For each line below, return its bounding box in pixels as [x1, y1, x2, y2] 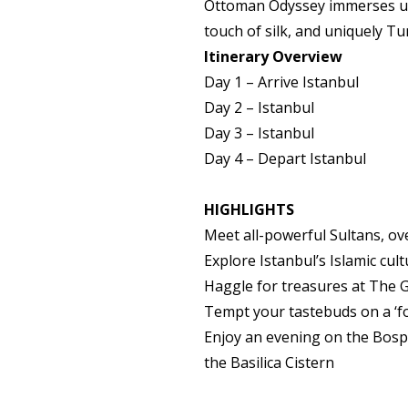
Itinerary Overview [204, 46, 342, 66]
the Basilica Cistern [204, 352, 334, 372]
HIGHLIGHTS [204, 199, 294, 219]
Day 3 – [204, 123, 258, 143]
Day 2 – [204, 97, 258, 117]
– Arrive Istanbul [242, 72, 359, 92]
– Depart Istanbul [242, 148, 366, 168]
